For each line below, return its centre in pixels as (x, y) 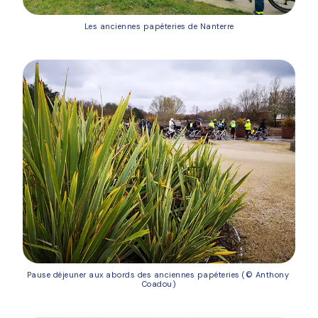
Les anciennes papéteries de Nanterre (159, 26)
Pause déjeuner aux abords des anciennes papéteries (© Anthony (158, 275)
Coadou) (159, 284)
